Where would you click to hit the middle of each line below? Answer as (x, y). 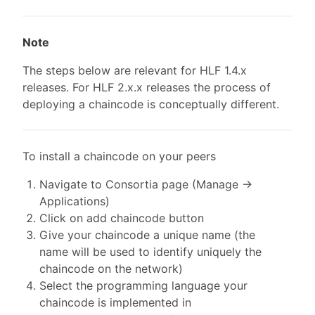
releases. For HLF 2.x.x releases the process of (147, 88)
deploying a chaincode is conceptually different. (151, 104)
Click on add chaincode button (122, 218)
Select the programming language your (143, 286)
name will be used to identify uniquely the (150, 252)
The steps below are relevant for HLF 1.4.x (135, 71)
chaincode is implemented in (115, 303)
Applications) (75, 201)
